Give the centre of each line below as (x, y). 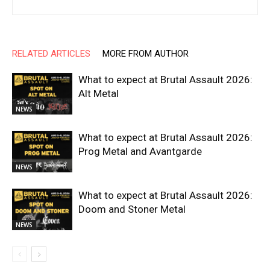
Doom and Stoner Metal (132, 209)
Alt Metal (99, 93)
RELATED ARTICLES (51, 53)
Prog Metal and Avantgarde (140, 151)
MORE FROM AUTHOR (146, 53)
